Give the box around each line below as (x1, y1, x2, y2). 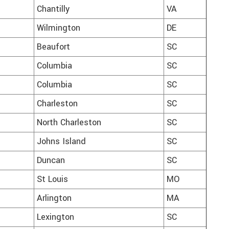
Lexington (37, 211, 74, 224)
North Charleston (37, 117, 101, 129)
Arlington (37, 192, 72, 205)
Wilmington (37, 22, 80, 35)
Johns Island (37, 135, 86, 148)
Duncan (37, 154, 65, 167)
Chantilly (37, 3, 70, 16)
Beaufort (37, 41, 70, 54)
